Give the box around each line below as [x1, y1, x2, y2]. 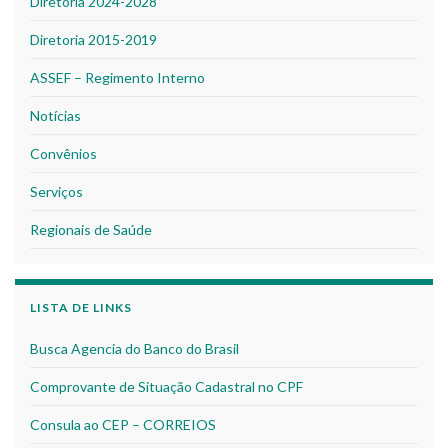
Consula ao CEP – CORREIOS [30, 416, 216, 433]
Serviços [30, 183, 83, 200]
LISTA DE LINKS [30, 300, 132, 315]
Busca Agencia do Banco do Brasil [30, 340, 239, 357]
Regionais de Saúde [30, 221, 152, 238]
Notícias [30, 107, 81, 124]
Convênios [30, 145, 97, 162]
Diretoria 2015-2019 [30, 31, 157, 48]
